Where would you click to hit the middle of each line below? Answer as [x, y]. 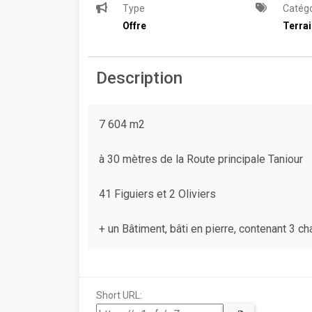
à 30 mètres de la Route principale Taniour [201, 159]
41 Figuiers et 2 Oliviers [157, 194]
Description [139, 78]
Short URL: [119, 296]
